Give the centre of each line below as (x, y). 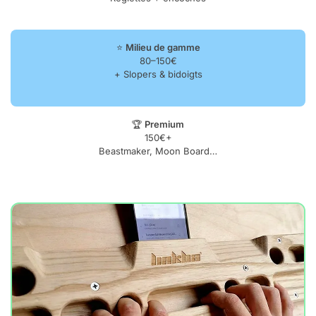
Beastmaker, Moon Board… (158, 151)
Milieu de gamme (163, 48)
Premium (164, 124)
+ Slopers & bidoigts (158, 74)
